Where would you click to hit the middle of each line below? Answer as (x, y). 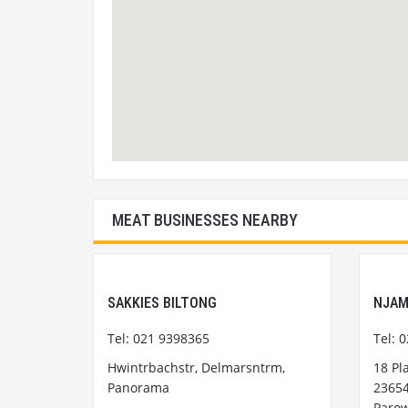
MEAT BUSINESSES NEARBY (205, 219)
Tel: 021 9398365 (158, 338)
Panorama (138, 387)
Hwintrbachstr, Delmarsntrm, (196, 367)
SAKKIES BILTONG (162, 302)
